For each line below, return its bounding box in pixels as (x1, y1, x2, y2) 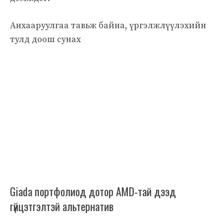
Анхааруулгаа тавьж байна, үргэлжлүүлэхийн (10, 19, 206, 31)
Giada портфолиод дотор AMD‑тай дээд (10, 183, 176, 199)
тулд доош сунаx (10, 33, 81, 45)
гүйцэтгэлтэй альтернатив (10, 198, 113, 214)
